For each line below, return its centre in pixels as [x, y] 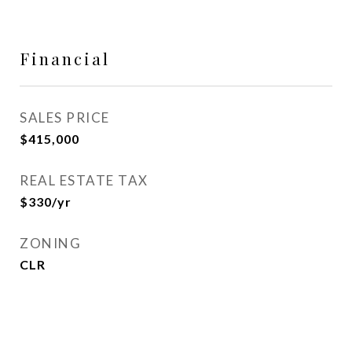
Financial [65, 58]
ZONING [50, 243]
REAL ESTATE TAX [84, 180]
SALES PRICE [65, 117]
